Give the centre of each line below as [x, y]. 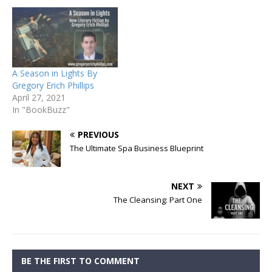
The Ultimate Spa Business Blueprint [137, 148]
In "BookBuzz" [41, 110]
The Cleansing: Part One [158, 200]
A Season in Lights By [55, 73]
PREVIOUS [98, 135]
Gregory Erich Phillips [53, 86]
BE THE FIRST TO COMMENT [80, 261]
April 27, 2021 [39, 98]
